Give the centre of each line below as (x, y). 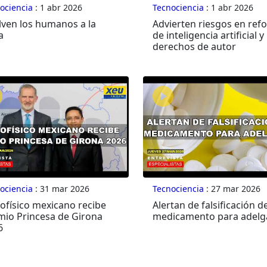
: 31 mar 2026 (61, 189)
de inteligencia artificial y (208, 35)
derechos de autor (194, 47)
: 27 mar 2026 (232, 189)
